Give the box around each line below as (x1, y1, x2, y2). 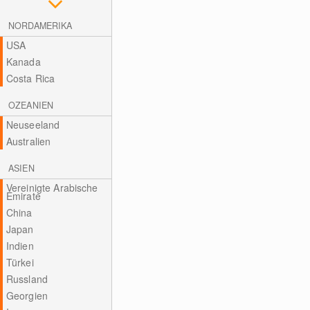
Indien (6, 239, 34, 253)
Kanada (6, 55, 41, 69)
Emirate (6, 189, 41, 203)
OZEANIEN (8, 99, 54, 111)
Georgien (6, 289, 48, 302)
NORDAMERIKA (8, 19, 73, 32)
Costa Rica (6, 71, 55, 85)
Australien (6, 134, 51, 148)
